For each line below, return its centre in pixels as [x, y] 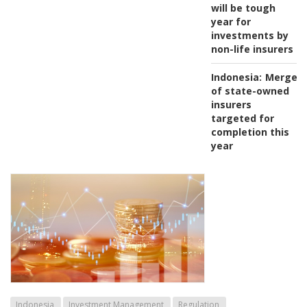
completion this [250, 132]
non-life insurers [252, 49]
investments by [249, 35]
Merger [283, 77]
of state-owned [250, 90]
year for [231, 21]
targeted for [242, 118]
